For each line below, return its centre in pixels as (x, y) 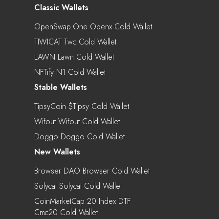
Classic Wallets (61, 7)
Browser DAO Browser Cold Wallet (92, 171)
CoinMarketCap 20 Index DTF (82, 201)
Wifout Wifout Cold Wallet (77, 121)
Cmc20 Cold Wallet (66, 212)
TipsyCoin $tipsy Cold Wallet (82, 106)
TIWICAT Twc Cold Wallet (75, 42)
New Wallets (57, 152)
